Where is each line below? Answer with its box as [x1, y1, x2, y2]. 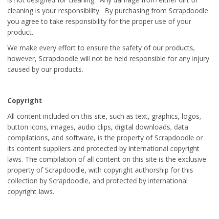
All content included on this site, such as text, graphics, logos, [7, 111, 201, 121]
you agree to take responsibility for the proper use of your [7, 17, 191, 26]
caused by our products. [7, 65, 83, 74]
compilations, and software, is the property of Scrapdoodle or [7, 133, 203, 143]
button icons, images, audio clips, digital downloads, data [7, 122, 188, 132]
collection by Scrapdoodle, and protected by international [7, 176, 188, 186]
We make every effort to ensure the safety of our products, [7, 43, 195, 53]
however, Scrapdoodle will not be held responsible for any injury [7, 54, 209, 64]
